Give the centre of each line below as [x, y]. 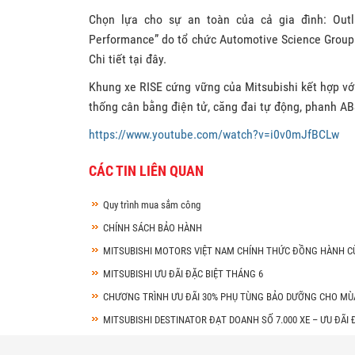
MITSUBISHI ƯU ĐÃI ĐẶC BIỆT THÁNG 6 [183, 273]
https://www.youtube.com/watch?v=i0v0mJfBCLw [214, 134]
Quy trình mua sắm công [152, 204]
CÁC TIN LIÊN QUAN [146, 170]
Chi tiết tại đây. [128, 59]
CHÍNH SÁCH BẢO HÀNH [153, 227]
